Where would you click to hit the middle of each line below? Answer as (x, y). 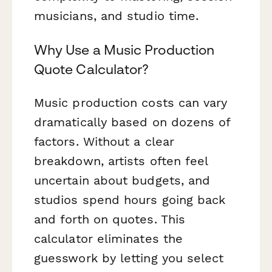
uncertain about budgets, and (122, 180)
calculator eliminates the (109, 238)
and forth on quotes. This (110, 219)
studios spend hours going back (130, 199)
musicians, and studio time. (117, 16)
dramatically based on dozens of (132, 122)
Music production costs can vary (131, 102)
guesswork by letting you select (129, 258)
